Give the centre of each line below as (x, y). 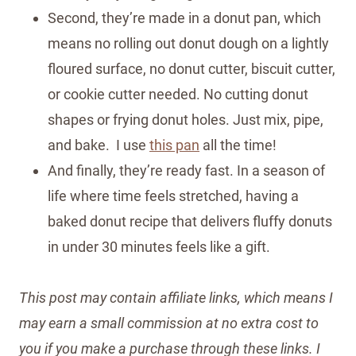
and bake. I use (99, 145)
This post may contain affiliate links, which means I (176, 297)
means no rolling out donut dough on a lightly (188, 43)
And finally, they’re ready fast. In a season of (186, 170)
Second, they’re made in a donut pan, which (184, 17)
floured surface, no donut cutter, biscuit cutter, (192, 68)
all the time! (238, 145)
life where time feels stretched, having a (173, 195)
